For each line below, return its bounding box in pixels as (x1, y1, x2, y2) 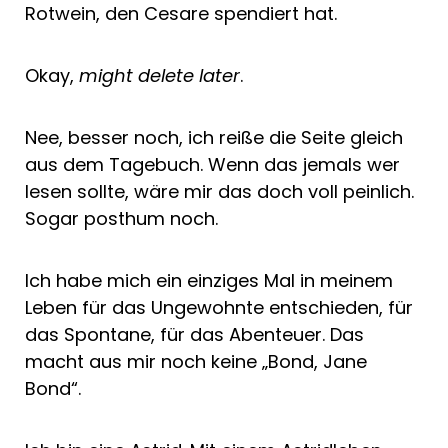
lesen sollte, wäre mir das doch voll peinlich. (25, 178, 414, 204)
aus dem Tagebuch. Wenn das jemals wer (25, 151, 400, 177)
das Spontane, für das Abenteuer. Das (25, 321, 364, 347)
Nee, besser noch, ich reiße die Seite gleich (25, 124, 403, 150)
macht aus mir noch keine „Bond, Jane (25, 348, 367, 374)
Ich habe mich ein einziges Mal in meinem (25, 267, 393, 293)
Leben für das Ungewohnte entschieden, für (25, 294, 413, 320)
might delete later (79, 62, 240, 88)
